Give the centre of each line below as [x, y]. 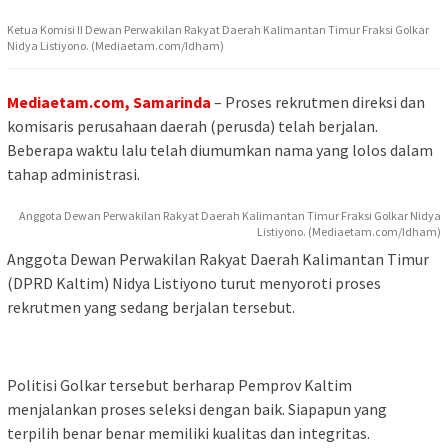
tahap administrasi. [73, 173]
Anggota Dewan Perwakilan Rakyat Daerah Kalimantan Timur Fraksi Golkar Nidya [230, 215]
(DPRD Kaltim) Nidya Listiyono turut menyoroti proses [194, 282]
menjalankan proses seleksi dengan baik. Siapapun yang [197, 408]
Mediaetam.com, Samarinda [109, 101]
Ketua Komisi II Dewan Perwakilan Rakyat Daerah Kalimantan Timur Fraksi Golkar [218, 29]
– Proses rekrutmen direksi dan [318, 101]
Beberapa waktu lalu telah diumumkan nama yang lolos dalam [220, 149]
